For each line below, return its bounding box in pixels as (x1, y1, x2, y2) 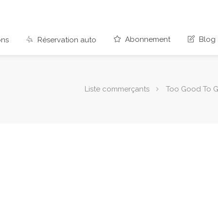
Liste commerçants (85, 84, 149, 93)
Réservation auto (36, 35, 96, 44)
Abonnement (123, 35, 170, 44)
